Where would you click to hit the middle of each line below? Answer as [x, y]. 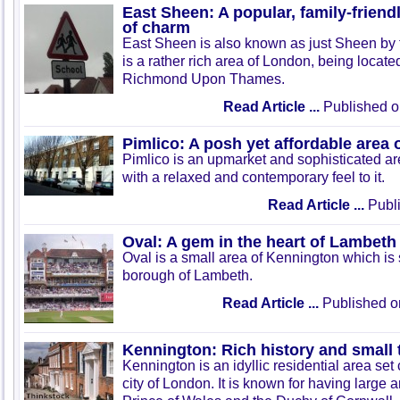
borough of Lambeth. [187, 275]
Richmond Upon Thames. [204, 79]
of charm [156, 27]
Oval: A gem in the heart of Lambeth [259, 242]
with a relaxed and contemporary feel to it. [254, 177]
